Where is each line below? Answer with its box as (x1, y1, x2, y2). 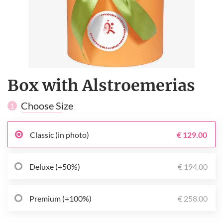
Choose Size (21, 100, 73, 111)
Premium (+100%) (29, 193, 92, 203)
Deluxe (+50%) (29, 161, 80, 171)
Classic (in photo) (30, 129, 89, 139)
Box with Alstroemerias (7, 76, 195, 96)
